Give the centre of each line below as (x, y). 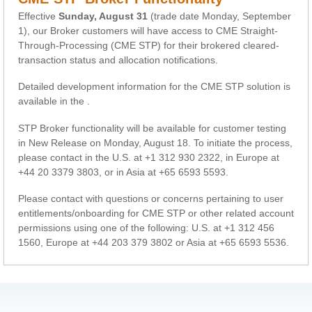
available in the (53, 101)
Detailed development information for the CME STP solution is (154, 87)
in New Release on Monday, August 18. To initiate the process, (155, 142)
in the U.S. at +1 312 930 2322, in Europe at (182, 157)
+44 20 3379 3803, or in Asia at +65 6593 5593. (123, 172)
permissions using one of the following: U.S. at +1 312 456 (146, 228)
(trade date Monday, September (219, 16)
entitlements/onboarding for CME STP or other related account (156, 213)
